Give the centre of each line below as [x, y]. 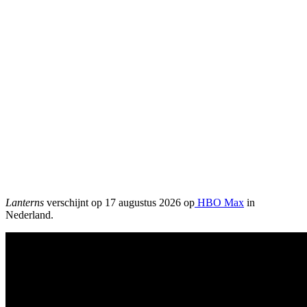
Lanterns [25, 203]
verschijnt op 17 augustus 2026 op [119, 203]
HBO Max [219, 203]
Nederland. [29, 215]
